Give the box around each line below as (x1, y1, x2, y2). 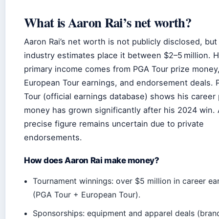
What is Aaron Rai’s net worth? (24, 13, 191, 32)
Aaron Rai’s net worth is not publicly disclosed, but (24, 37, 217, 47)
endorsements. (24, 132, 82, 143)
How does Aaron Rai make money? (24, 155, 159, 166)
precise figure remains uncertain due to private (24, 119, 204, 129)
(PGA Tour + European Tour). (33, 190, 141, 200)
